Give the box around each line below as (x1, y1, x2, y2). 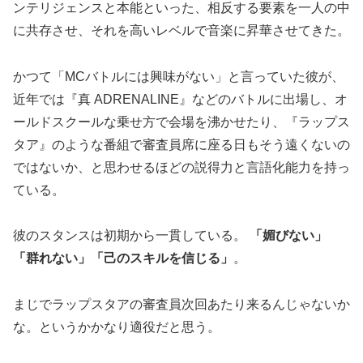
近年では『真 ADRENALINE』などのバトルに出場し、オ (13, 92, 348, 106)
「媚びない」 (250, 228, 327, 243)
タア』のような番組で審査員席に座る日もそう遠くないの (13, 137, 350, 152)
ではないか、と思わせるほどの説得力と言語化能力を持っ (13, 160, 350, 174)
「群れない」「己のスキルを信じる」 (13, 251, 233, 266)
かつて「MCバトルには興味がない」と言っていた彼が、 (13, 69, 344, 83)
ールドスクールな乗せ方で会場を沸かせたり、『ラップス (13, 114, 350, 129)
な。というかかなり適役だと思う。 (13, 320, 220, 335)
